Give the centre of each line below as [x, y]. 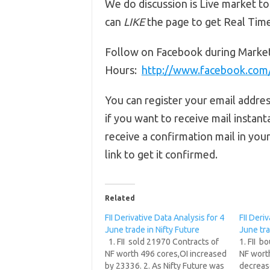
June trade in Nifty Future [152, 230]
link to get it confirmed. [161, 154]
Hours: [123, 70]
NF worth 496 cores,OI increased [165, 254]
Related [120, 198]
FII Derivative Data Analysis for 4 [164, 218]
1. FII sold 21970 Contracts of [162, 242]
